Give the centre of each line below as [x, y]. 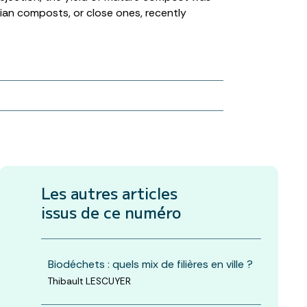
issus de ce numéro [111, 211]
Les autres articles [109, 192]
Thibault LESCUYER [89, 281]
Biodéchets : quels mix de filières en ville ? [150, 264]
